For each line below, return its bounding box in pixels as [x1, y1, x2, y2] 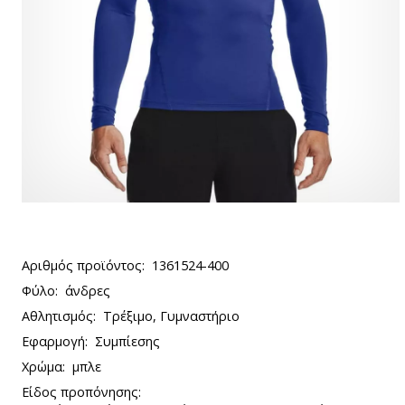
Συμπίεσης [95, 333, 160, 350]
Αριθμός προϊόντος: [22, 257, 145, 274]
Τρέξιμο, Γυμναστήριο [103, 307, 240, 325]
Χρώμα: [22, 358, 65, 375]
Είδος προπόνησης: [22, 383, 141, 400]
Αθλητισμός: [22, 307, 96, 325]
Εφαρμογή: [22, 333, 88, 350]
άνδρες [65, 282, 110, 299]
